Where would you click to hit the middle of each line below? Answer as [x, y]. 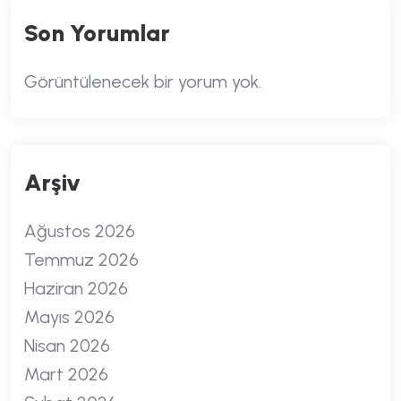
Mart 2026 [66, 374]
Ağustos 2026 [80, 231]
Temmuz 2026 [81, 260]
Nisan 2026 [67, 346]
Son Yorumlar [97, 33]
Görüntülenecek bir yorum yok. [143, 81]
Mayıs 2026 [69, 317]
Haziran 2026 [76, 288]
